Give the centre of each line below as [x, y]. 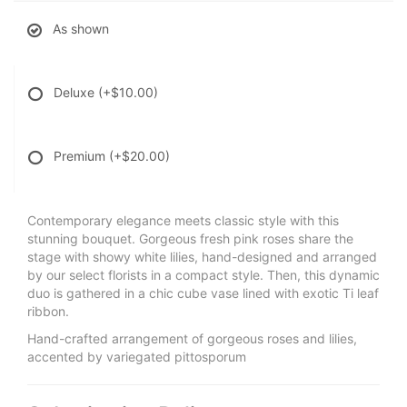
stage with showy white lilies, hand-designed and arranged [202, 257]
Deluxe [76, 93]
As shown [81, 29]
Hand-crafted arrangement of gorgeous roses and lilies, [192, 339]
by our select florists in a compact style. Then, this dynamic [203, 275]
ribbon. [48, 312]
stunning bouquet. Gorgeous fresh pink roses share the [190, 239]
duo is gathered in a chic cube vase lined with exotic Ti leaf [203, 293]
